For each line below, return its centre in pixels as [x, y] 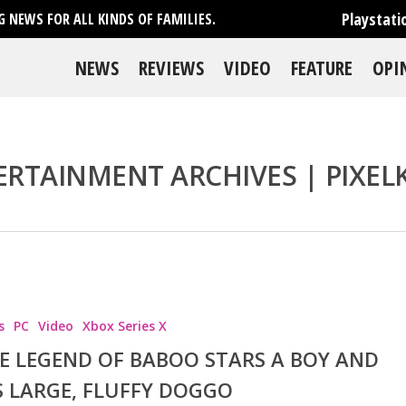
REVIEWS [171, 68]
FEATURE [322, 68]
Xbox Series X [124, 326]
